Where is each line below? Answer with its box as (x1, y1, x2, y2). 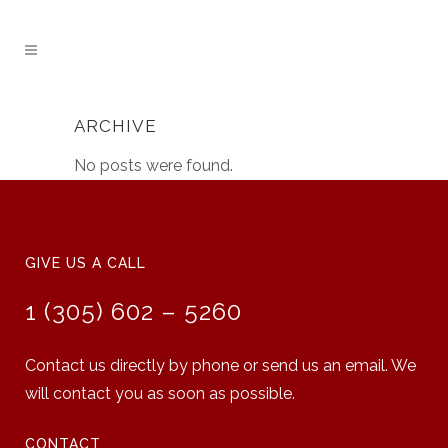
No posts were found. (74, 156, 233, 175)
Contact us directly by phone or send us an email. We (25, 356, 416, 375)
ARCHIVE (74, 116, 157, 136)
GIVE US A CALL (25, 255, 146, 271)
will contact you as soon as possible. (25, 384, 295, 403)
